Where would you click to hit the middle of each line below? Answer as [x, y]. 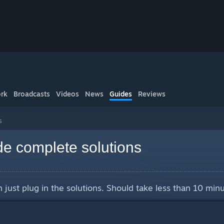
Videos [67, 94]
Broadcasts [32, 94]
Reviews [152, 94]
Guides [121, 94]
